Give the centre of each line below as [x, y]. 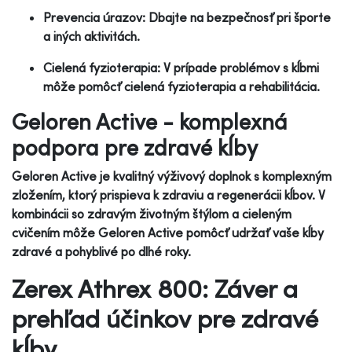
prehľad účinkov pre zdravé [165, 318]
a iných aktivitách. [92, 36]
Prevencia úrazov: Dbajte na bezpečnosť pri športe [187, 17]
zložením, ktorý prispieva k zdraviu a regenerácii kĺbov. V [169, 194]
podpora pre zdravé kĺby [135, 147]
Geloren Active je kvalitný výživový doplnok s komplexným [172, 176]
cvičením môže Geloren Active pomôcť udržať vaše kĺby [168, 232]
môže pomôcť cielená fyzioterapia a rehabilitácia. [181, 86]
